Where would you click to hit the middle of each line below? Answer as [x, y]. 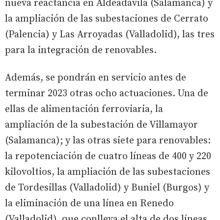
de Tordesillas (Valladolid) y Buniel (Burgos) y [107, 188]
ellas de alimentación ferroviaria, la [84, 109]
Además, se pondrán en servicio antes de [96, 78]
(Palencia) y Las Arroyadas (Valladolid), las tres [110, 34]
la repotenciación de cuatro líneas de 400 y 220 [108, 156]
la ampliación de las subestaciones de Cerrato [107, 19]
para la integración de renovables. [81, 50]
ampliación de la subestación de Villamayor [101, 125]
